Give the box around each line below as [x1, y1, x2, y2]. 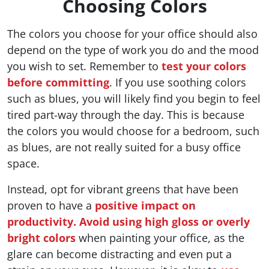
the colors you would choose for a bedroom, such [7, 124, 259, 139]
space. [7, 156, 40, 171]
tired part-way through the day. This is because [7, 107, 244, 122]
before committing [7, 75, 109, 90]
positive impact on [95, 198, 196, 213]
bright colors [7, 231, 76, 246]
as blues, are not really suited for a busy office [7, 140, 241, 155]
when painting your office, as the [76, 231, 244, 246]
